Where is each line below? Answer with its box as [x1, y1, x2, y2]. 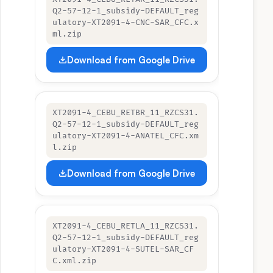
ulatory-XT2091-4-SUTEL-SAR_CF [52, 244, 194, 254]
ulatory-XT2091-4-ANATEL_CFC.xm [52, 131, 199, 141]
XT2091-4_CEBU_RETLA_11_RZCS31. [52, 221, 199, 231]
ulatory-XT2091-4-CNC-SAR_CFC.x [52, 18, 199, 27]
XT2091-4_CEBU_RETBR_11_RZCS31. [52, 108, 199, 118]
